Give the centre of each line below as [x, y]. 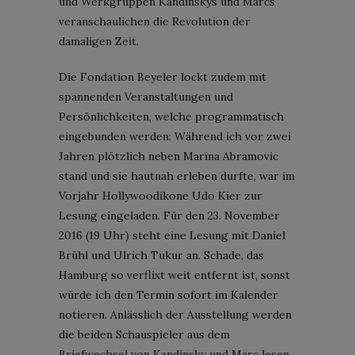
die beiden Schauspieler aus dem [144, 334]
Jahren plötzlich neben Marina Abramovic [168, 156]
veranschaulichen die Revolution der [155, 21]
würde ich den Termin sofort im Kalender [168, 294]
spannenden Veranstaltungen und [146, 96]
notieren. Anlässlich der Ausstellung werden [175, 314]
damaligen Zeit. [99, 41]
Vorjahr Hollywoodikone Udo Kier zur [160, 195]
